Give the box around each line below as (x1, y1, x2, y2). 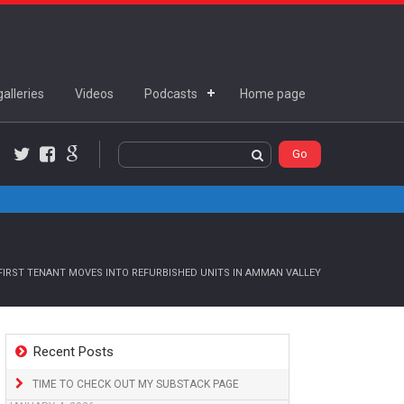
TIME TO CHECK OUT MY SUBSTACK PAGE (32, 378, 239, 390)
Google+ (71, 162, 118, 177)
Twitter (21, 162, 62, 177)
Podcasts (144, 87, 197, 101)
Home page (240, 87, 306, 101)
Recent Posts (33, 344, 114, 360)
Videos (75, 87, 114, 101)
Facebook (46, 162, 101, 177)
